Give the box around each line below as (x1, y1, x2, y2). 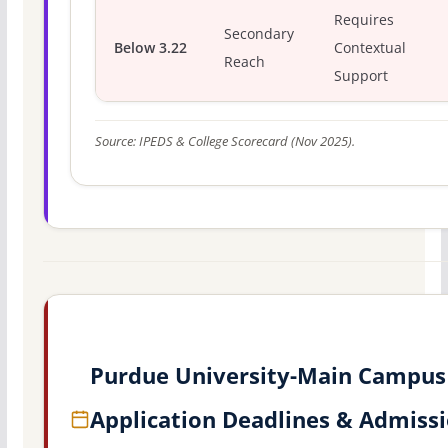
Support (334, 66, 389, 85)
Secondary (224, 24, 295, 43)
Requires (334, 10, 395, 29)
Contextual (334, 38, 407, 57)
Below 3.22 (113, 38, 187, 57)
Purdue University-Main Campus (89, 360, 446, 391)
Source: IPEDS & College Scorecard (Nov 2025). (94, 132, 355, 150)
